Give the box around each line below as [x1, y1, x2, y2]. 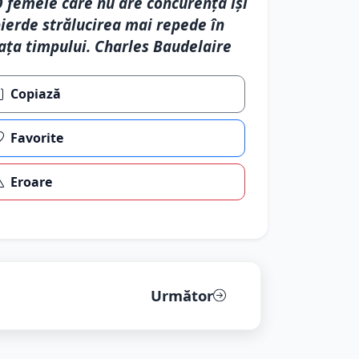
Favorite [10, 129, 64, 147]
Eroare [10, 172, 53, 191]
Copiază [10, 85, 62, 103]
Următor [150, 285, 213, 306]
